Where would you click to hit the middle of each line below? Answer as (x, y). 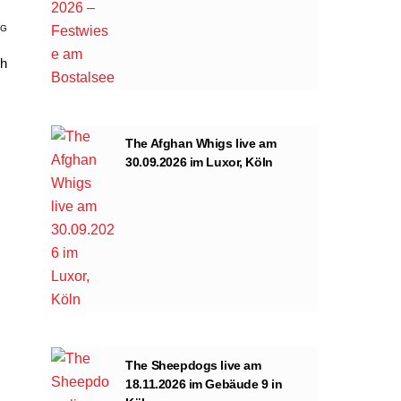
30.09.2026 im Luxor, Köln (199, 162)
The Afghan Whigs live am (201, 143)
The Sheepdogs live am (193, 365)
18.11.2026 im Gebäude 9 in (204, 384)
